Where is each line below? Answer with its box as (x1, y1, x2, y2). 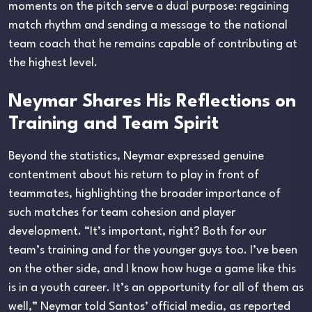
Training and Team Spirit (8, 114, 219, 133)
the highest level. (8, 56, 97, 69)
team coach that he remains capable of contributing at (8, 38, 297, 50)
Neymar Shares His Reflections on (8, 92, 296, 111)
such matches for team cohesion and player (8, 206, 235, 219)
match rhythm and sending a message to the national (8, 19, 288, 31)
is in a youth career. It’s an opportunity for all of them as (8, 281, 304, 294)
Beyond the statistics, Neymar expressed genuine (8, 150, 264, 162)
